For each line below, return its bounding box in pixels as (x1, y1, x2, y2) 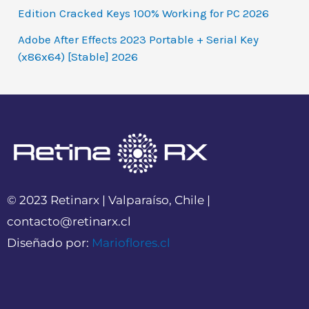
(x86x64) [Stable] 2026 (18, 49, 139, 63)
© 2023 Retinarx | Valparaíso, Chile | (7, 193, 210, 208)
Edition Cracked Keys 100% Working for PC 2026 (18, 6, 270, 21)
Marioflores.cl (92, 236, 170, 250)
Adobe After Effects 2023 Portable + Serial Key (18, 32, 259, 46)
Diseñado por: (7, 236, 92, 250)
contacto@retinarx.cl (7, 215, 131, 229)
